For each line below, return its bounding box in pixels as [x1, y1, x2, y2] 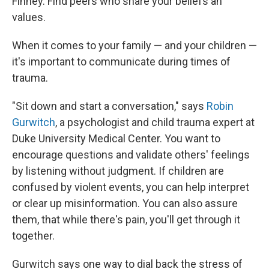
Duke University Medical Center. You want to [12, 132, 220, 145]
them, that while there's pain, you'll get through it [12, 213, 240, 226]
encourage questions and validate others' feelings [12, 148, 250, 161]
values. [12, 11, 46, 23]
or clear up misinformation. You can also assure [12, 197, 238, 210]
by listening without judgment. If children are [12, 165, 224, 177]
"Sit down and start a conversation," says [12, 100, 207, 112]
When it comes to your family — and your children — [12, 39, 257, 52]
